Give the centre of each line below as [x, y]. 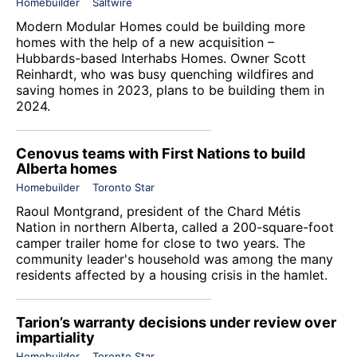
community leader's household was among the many [175, 259]
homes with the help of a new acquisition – [145, 42]
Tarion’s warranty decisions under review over [176, 322]
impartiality [55, 337]
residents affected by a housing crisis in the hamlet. [172, 275]
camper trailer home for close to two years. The [161, 243]
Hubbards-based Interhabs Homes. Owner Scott [161, 58]
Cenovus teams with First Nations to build [161, 153]
